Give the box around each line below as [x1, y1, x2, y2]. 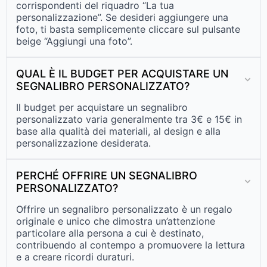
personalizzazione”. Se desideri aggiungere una [16, 11, 228, 23]
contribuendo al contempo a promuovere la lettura [16, 238, 245, 251]
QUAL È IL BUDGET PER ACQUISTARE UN [16, 67, 228, 80]
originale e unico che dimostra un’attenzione [16, 215, 215, 227]
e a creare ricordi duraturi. [16, 250, 134, 263]
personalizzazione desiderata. [16, 136, 151, 149]
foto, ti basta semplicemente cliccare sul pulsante [16, 23, 240, 35]
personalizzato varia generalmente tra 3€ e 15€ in [16, 113, 242, 125]
